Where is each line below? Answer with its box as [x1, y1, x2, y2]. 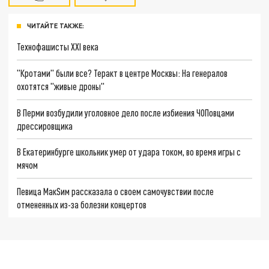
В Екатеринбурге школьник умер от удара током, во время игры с [17, 146, 241, 158]
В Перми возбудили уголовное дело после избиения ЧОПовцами [17, 106, 235, 118]
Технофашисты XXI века [17, 41, 99, 53]
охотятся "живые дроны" [17, 80, 105, 92]
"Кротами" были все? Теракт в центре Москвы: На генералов [17, 67, 228, 79]
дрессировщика [17, 119, 73, 131]
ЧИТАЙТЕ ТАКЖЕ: [27, 22, 84, 30]
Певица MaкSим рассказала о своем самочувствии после [17, 186, 214, 198]
